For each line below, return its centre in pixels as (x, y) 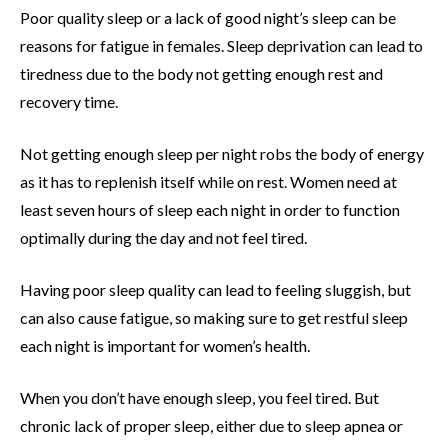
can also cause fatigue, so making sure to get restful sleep (214, 318)
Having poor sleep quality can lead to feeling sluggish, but (215, 290)
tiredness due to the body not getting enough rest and (201, 74)
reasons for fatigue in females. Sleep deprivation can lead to (221, 46)
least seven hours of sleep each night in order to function (210, 210)
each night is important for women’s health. (165, 346)
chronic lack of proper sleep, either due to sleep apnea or (211, 426)
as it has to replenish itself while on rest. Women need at (208, 182)
